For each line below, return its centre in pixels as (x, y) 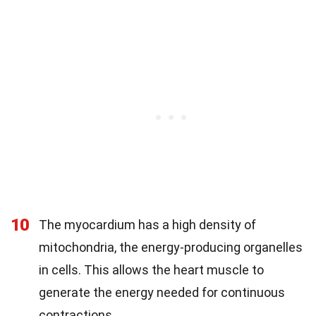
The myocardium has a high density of (147, 224)
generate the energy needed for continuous (162, 292)
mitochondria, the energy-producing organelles (171, 247)
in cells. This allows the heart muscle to (151, 269)
